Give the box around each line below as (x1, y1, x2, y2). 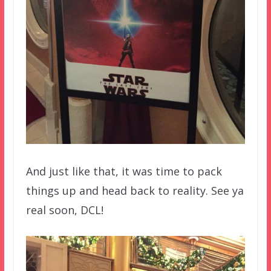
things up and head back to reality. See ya (25, 183, 244, 198)
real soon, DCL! (25, 203, 103, 218)
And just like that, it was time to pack (25, 164, 222, 179)
